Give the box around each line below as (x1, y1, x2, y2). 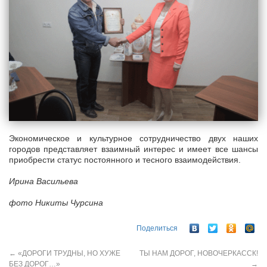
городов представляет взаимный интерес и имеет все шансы (9, 144, 258, 154)
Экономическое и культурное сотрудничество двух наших (9, 133, 258, 144)
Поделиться (136, 223, 178, 232)
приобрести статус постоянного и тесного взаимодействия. (9, 155, 241, 165)
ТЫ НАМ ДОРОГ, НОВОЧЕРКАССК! (139, 249, 258, 257)
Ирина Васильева (9, 176, 78, 187)
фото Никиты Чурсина (9, 198, 103, 208)
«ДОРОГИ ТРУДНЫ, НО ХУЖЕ (16, 249, 120, 257)
